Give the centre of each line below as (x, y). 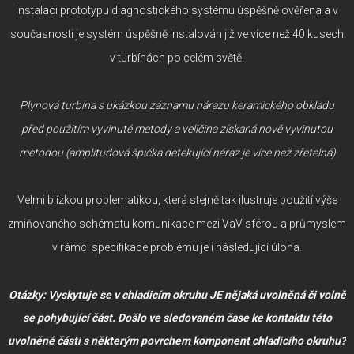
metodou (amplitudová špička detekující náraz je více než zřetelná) (177, 152)
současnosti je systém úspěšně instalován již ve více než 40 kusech (177, 34)
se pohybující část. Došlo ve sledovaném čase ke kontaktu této (177, 317)
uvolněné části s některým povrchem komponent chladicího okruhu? (177, 340)
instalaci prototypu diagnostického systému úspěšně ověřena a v (177, 10)
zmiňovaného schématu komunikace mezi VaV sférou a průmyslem (177, 223)
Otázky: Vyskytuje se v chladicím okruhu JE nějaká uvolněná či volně (177, 294)
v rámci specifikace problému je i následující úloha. (177, 247)
